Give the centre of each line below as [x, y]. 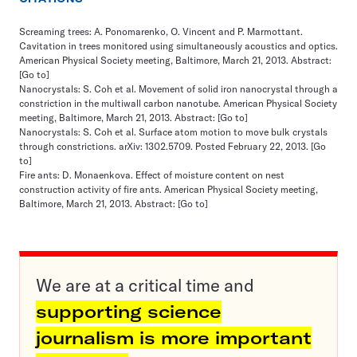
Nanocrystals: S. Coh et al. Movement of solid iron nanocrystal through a [178, 89]
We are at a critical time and [145, 286]
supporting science [129, 312]
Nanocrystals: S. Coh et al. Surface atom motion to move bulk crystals [173, 132]
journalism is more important [174, 338]
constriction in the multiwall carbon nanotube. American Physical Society [178, 104]
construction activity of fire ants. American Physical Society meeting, [169, 190]
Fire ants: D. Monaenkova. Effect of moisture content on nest [152, 175]
